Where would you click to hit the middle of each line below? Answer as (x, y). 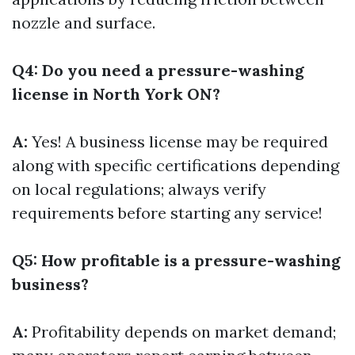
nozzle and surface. (84, 22)
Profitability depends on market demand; (182, 331)
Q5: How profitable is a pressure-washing (176, 260)
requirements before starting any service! (167, 212)
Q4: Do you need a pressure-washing (158, 70)
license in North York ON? (116, 94)
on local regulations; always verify (139, 189)
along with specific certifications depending (176, 165)
